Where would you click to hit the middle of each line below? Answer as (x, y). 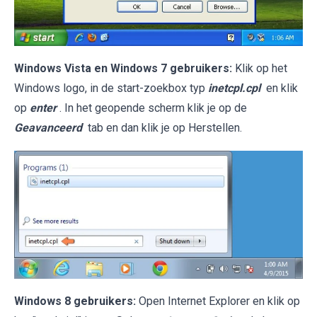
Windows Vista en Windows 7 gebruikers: (123, 68)
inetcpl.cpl (234, 88)
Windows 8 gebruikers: (75, 301)
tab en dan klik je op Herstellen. (163, 127)
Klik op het (260, 68)
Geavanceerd (48, 127)
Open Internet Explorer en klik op (218, 301)
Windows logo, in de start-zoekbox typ (111, 88)
